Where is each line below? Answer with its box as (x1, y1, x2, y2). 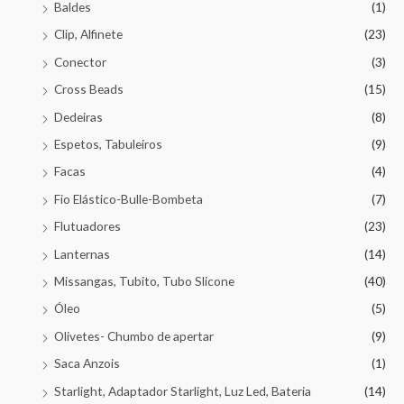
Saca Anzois (54, 355, 120, 372)
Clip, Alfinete (54, 26, 123, 42)
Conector (54, 53, 106, 69)
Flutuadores (54, 218, 121, 234)
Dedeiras (54, 108, 103, 124)
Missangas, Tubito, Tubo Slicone (54, 273, 234, 289)
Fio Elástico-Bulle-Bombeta (54, 190, 203, 207)
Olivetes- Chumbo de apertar (54, 327, 214, 344)
